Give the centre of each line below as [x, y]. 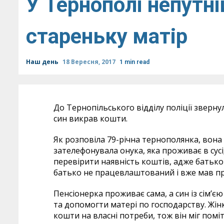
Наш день [43, 62]
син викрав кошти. [90, 118]
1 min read [134, 62]
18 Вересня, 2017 [90, 62]
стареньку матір [107, 36]
